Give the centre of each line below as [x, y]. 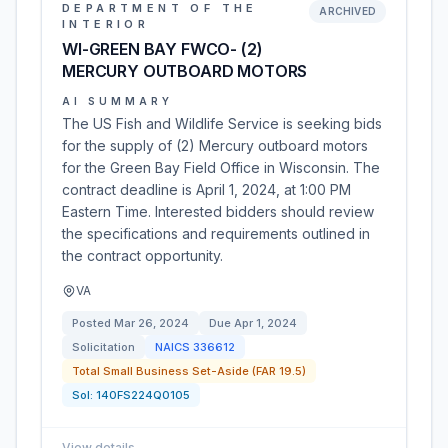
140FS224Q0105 [143, 395]
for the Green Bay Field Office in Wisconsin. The [221, 167]
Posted [93, 323]
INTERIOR [106, 24]
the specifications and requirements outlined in [216, 233]
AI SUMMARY [117, 101]
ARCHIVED [347, 11]
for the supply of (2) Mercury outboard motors [215, 145]
